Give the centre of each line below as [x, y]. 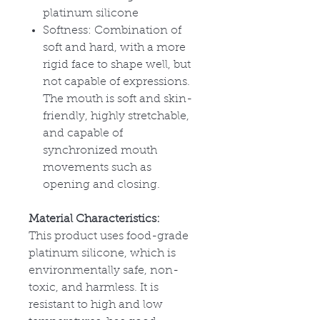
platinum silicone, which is [102, 253]
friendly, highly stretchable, [116, 116]
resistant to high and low [96, 305]
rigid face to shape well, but [117, 65]
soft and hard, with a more [114, 47]
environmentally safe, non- [104, 270]
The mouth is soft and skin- [117, 99]
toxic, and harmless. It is [94, 287]
